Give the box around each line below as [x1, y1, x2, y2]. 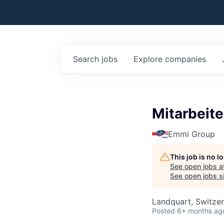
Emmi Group [168, 129, 215, 139]
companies [165, 54, 206, 64]
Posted [152, 206, 175, 215]
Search [73, 54, 101, 64]
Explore [133, 54, 165, 64]
